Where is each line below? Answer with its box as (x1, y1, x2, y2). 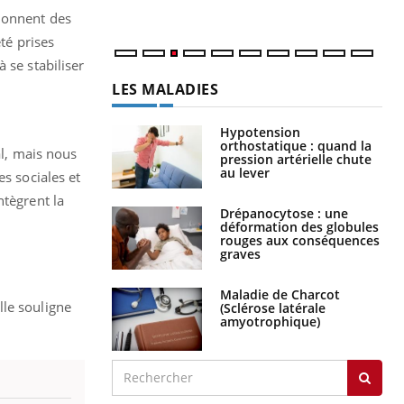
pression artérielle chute (220, 150, 372, 168)
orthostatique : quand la (220, 136, 372, 154)
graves (220, 244, 261, 262)
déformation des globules (220, 217, 379, 235)
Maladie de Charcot (220, 285, 340, 303)
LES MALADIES (112, 78, 218, 99)
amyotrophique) (220, 312, 320, 330)
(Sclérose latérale (220, 298, 326, 317)
